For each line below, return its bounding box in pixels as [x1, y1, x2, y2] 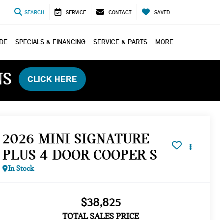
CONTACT [109, 9, 132, 16]
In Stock [8, 164, 34, 173]
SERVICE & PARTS [93, 37, 147, 46]
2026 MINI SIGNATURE [2, 130, 150, 147]
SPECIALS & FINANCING [15, 37, 85, 46]
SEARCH [25, 9, 44, 16]
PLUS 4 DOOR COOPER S [2, 146, 158, 163]
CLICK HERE [27, 73, 77, 84]
